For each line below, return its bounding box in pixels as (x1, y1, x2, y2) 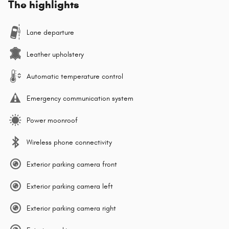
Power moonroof (27, 116, 78, 125)
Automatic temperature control (27, 72, 123, 81)
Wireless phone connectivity (27, 138, 112, 147)
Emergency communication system (27, 94, 133, 103)
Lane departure (27, 28, 74, 37)
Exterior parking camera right (27, 204, 116, 213)
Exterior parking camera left (27, 182, 113, 191)
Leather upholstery (27, 50, 84, 59)
